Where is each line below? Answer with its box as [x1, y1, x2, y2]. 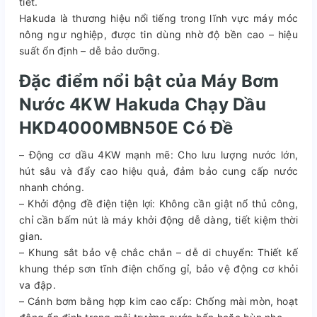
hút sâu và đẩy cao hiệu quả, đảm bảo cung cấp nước [19, 164, 298, 177]
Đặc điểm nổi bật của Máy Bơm [19, 70, 279, 91]
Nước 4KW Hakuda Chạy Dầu [19, 93, 266, 115]
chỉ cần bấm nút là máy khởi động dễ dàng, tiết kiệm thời [19, 213, 298, 226]
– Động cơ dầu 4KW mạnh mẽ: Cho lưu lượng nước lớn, [19, 148, 298, 161]
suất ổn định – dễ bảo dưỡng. [19, 44, 163, 57]
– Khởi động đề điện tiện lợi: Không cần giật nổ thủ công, [19, 197, 298, 209]
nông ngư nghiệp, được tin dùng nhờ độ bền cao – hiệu [19, 28, 298, 40]
